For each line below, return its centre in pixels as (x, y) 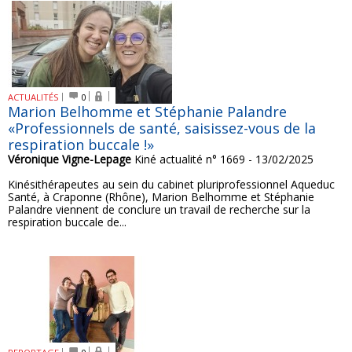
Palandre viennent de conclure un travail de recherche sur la (159, 209)
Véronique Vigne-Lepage (70, 159)
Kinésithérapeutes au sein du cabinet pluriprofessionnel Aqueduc (171, 184)
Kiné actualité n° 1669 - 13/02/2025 (222, 159)
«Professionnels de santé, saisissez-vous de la (162, 128)
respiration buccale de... (67, 222)
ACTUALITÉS (33, 97)
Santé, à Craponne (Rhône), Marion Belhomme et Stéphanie (161, 197)
